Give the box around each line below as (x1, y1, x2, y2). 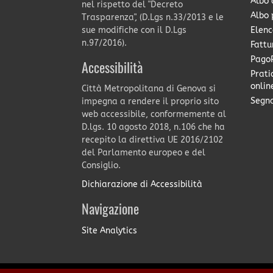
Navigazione (82, 204, 140, 218)
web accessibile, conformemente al (82, 109, 227, 120)
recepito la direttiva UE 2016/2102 (82, 135, 224, 146)
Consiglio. (82, 160, 121, 171)
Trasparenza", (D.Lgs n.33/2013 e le (82, 12, 224, 23)
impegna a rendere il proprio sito (82, 96, 219, 107)
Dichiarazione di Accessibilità (82, 179, 203, 190)
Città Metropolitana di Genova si (82, 83, 216, 94)
